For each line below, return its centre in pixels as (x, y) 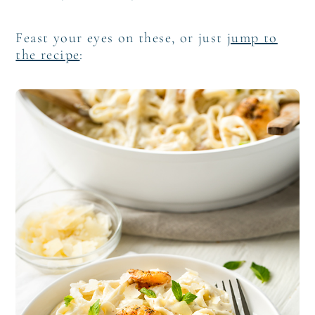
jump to (252, 38)
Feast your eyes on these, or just (121, 38)
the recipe (48, 55)
